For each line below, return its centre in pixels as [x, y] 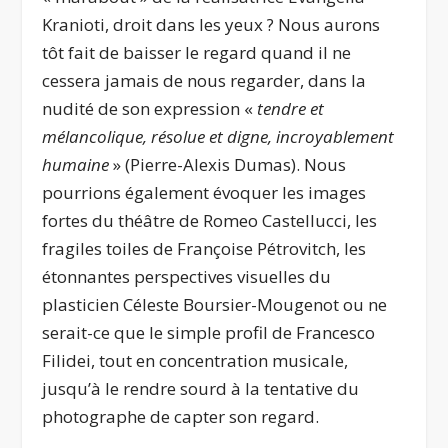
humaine [76, 164]
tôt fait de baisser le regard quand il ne [197, 52]
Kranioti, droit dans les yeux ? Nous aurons [211, 24]
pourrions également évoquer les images [204, 192]
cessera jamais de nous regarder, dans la [204, 80]
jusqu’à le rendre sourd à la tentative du [201, 388]
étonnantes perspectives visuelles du [187, 276]
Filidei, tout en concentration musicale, [195, 360]
